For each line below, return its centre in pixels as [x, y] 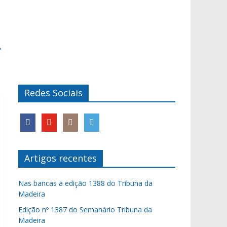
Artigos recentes [61, 158]
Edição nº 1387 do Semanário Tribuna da [85, 210]
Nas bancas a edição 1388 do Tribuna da [85, 183]
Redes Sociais [53, 93]
